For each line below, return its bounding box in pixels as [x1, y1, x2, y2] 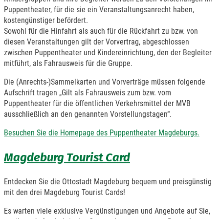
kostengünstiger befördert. [4, 15, 88, 25]
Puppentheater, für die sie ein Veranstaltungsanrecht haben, [4, 4, 194, 14]
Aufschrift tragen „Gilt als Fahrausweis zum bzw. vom [4, 88, 171, 97]
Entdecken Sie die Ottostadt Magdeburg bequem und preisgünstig [4, 176, 212, 186]
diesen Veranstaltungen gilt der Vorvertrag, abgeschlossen [4, 37, 189, 46]
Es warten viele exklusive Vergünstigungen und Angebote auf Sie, [4, 206, 210, 216]
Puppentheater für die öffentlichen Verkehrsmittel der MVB [4, 98, 191, 108]
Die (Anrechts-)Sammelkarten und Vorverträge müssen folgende [4, 77, 205, 87]
